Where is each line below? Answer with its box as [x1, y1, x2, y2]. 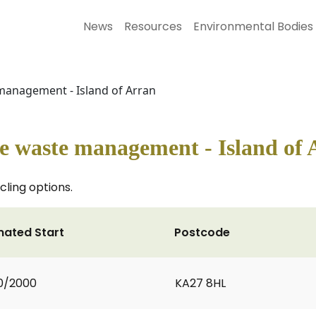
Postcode [174, 224, 230, 241]
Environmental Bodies [193, 18, 313, 35]
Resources [124, 18, 182, 35]
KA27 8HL [175, 275, 226, 291]
